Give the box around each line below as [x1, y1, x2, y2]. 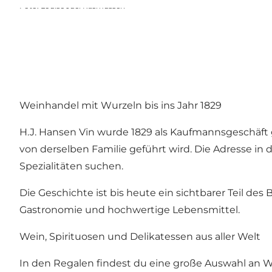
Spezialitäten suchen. [19, 160, 123, 172]
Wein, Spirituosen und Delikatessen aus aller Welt [19, 230, 260, 242]
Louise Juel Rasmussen [41, 1, 125, 11]
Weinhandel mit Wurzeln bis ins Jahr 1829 [19, 99, 222, 111]
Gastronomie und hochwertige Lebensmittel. [19, 203, 240, 216]
